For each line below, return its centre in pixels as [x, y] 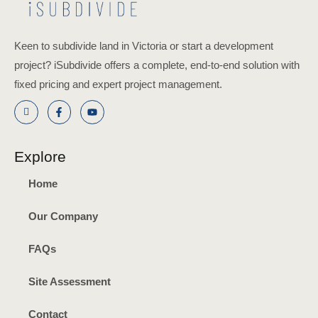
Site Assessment [70, 281]
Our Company [63, 216]
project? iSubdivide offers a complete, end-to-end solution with [157, 65]
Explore [40, 157]
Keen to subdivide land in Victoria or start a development [144, 46]
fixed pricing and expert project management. [118, 84]
